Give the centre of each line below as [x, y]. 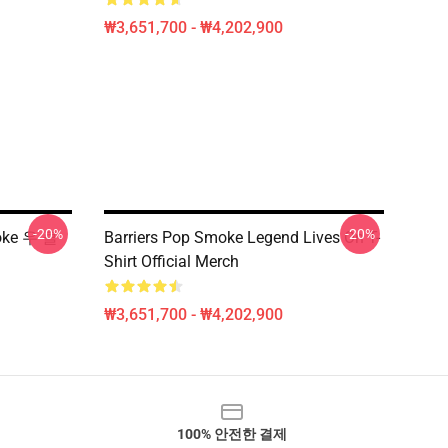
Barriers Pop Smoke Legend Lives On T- [242, 237]
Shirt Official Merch [171, 261]
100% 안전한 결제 [232, 434]
